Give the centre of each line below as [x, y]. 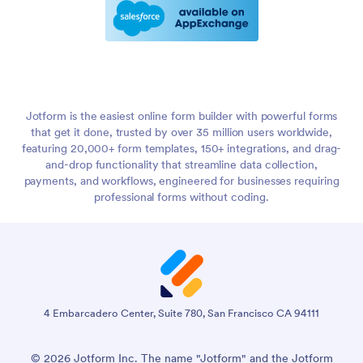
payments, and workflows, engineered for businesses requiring [181, 181]
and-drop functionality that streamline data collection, [181, 165]
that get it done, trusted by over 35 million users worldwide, [181, 132]
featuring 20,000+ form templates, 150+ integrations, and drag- [181, 149]
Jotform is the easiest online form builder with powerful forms [181, 116]
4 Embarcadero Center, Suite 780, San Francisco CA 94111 [181, 314]
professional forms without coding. [181, 197]
